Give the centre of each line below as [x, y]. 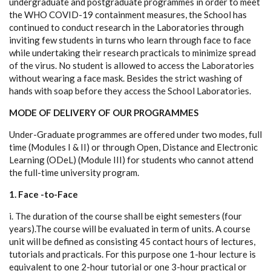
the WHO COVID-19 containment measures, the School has [128, 15]
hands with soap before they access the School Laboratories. [130, 91]
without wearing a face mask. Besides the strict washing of [126, 78]
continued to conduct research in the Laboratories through [126, 27]
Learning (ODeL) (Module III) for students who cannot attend [131, 160]
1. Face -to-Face [44, 194]
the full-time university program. [74, 172]
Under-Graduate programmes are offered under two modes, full [135, 134]
